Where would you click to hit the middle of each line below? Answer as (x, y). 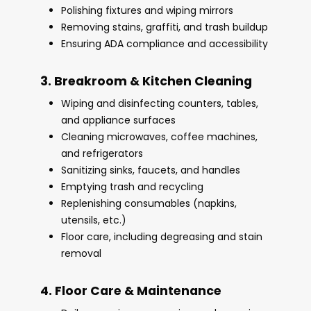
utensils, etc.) (93, 220)
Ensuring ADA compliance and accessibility (164, 44)
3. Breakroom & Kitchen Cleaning (146, 82)
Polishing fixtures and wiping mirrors (147, 11)
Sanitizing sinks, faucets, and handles (150, 170)
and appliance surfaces (118, 120)
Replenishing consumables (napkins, (149, 204)
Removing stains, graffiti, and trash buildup (164, 27)
